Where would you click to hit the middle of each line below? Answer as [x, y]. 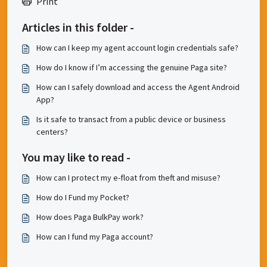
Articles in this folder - [78, 27]
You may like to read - [76, 157]
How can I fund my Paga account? [95, 237]
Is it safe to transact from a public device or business [131, 119]
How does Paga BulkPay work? [90, 217]
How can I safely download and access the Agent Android [138, 87]
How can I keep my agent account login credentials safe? [137, 48]
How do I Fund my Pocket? [83, 197]
